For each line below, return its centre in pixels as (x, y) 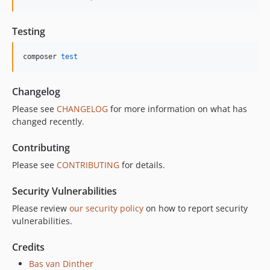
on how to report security (196, 208)
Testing (29, 31)
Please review (41, 208)
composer (42, 57)
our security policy (106, 208)
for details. (142, 165)
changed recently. (48, 121)
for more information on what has (177, 109)
